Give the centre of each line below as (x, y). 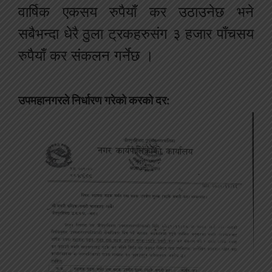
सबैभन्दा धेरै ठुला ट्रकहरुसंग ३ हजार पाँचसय (136, 34)
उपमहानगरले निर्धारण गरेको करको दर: (94, 101)
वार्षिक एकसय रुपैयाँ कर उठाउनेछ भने (136, 12)
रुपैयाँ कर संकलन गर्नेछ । (86, 56)
